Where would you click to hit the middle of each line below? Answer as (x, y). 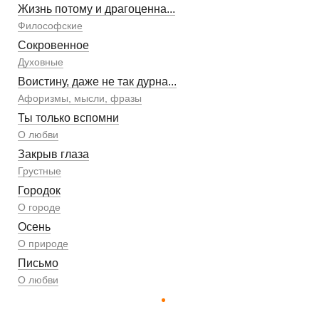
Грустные (40, 171)
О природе (43, 243)
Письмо (38, 263)
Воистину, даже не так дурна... (97, 81)
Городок (39, 190)
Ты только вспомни (68, 117)
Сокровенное (53, 45)
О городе (39, 207)
